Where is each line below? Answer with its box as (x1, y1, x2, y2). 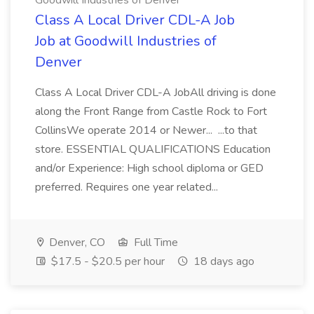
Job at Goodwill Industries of (35, 32, 217, 50)
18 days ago (191, 254, 254, 269)
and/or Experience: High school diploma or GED (35, 161, 264, 176)
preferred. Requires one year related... (35, 179, 221, 195)
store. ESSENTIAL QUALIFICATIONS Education (35, 142, 271, 157)
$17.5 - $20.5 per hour (48, 254, 165, 269)
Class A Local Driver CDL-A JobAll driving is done (35, 85, 276, 100)
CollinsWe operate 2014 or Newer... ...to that (35, 123, 257, 138)
